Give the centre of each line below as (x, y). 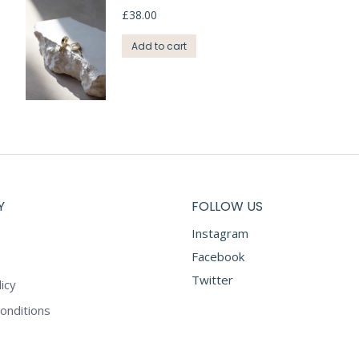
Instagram (220, 233)
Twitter (212, 279)
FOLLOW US (227, 206)
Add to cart (159, 46)
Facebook (218, 256)
